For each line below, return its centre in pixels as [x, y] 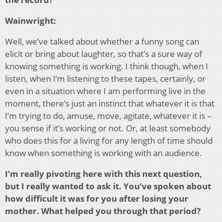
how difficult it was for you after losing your [97, 199]
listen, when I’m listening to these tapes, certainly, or [105, 79]
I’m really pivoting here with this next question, [104, 174]
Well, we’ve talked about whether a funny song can [102, 42]
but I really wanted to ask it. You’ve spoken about [108, 186]
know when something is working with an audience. [104, 153]
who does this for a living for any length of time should [109, 141]
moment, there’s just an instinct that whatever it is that [110, 104]
